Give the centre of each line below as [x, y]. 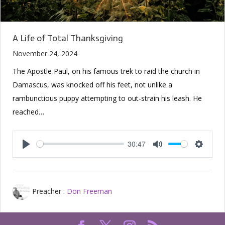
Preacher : [48, 191]
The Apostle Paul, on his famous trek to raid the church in [106, 71]
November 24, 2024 [45, 53]
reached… [28, 111]
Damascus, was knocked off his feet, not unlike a [92, 84]
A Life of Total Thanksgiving [68, 38]
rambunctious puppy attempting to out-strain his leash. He [107, 98]
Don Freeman [89, 191]
